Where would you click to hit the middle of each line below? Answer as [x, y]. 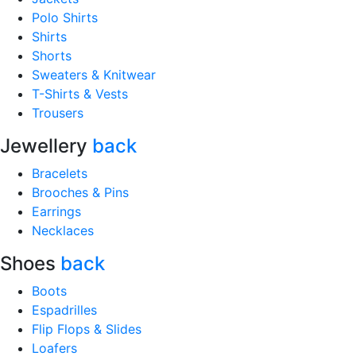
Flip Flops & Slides [87, 329]
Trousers [58, 113]
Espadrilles [64, 310]
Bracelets [60, 173]
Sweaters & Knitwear [94, 75]
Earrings [56, 211]
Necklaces [63, 230]
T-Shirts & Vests [80, 94]
